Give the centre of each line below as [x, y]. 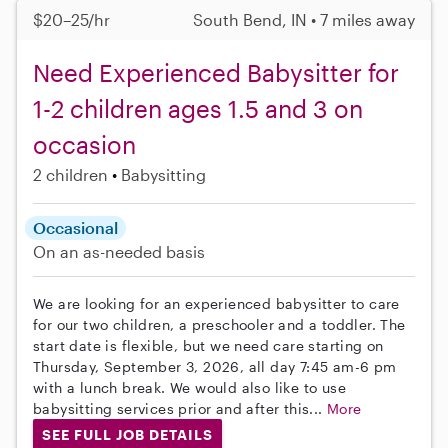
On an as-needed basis [119, 252]
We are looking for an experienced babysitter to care [216, 304]
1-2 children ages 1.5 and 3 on [198, 109]
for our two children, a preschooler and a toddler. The [219, 325]
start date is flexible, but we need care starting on [208, 346]
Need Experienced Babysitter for [216, 73]
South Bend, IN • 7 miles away [304, 20]
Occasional [75, 228]
